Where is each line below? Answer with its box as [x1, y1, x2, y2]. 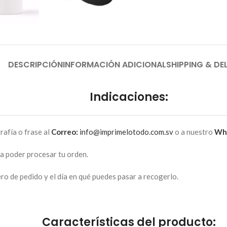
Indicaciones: [89, 89, 168, 105]
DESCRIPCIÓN [8, 58, 63, 70]
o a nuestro [173, 127, 214, 136]
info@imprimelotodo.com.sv [78, 127, 173, 136]
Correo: [51, 127, 78, 136]
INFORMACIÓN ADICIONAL [62, 58, 166, 70]
